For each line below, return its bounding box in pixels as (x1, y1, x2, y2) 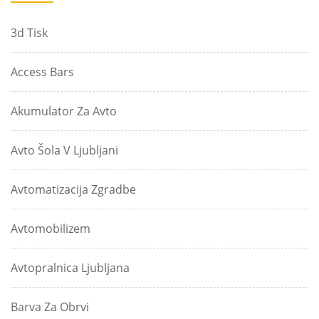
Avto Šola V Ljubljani (11, 142, 118, 159)
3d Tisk (11, 25, 48, 41)
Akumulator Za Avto (11, 103, 117, 120)
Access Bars (11, 64, 74, 80)
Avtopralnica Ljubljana (11, 260, 130, 276)
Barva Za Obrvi (11, 299, 89, 315)
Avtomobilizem (11, 221, 90, 237)
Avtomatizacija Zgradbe (11, 182, 136, 198)
